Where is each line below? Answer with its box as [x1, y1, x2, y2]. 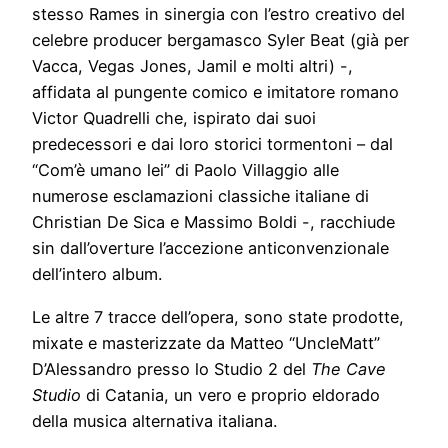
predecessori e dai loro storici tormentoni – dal [32, 134, 393, 155]
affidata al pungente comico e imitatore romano [32, 82, 399, 103]
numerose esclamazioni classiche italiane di [32, 186, 369, 207]
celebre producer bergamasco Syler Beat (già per [32, 30, 409, 51]
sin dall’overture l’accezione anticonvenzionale [32, 238, 389, 259]
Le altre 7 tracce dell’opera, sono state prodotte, [32, 306, 404, 327]
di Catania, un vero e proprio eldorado [81, 384, 380, 405]
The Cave [311, 358, 386, 379]
